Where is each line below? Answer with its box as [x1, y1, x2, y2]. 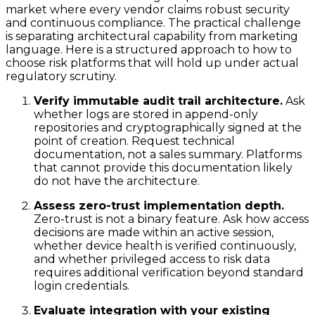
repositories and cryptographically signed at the [34, 121, 302, 135]
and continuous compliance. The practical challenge [6, 16, 301, 30]
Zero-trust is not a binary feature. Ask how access [34, 212, 309, 226]
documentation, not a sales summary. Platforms [34, 148, 302, 162]
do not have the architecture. [34, 174, 200, 188]
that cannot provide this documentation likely [34, 161, 292, 175]
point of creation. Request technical [34, 134, 235, 148]
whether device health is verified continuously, [34, 239, 296, 253]
